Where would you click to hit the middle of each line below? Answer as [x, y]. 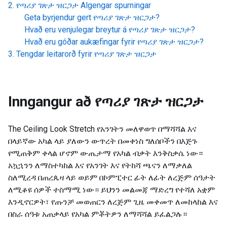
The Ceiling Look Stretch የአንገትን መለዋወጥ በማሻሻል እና [102, 129]
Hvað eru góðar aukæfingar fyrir [80, 42]
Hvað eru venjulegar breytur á [75, 30]
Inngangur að [50, 102]
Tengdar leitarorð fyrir [54, 54]
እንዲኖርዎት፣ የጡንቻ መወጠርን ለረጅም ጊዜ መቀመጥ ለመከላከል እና [113, 202]
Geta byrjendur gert [58, 17]
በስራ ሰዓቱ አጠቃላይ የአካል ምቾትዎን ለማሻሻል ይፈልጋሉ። [98, 214]
